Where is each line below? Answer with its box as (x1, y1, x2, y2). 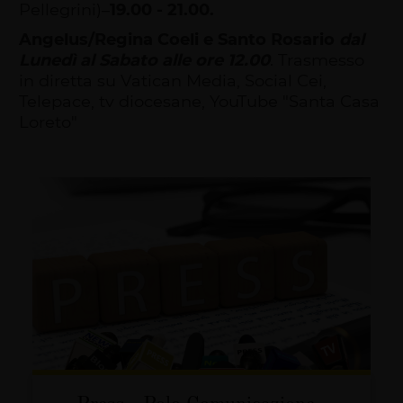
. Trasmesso (270, 48, 365, 70)
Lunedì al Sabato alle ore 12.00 (19, 48, 271, 70)
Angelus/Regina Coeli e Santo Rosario (19, 27, 336, 49)
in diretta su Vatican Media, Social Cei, (19, 68, 327, 91)
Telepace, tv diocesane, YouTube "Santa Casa (19, 89, 381, 112)
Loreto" (19, 110, 78, 132)
